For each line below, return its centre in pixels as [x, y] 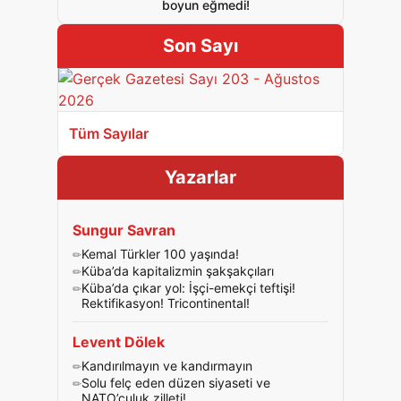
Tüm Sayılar [109, 133]
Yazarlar [200, 177]
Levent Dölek [119, 342]
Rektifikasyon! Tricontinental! [166, 303]
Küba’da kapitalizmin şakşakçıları [178, 271]
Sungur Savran [124, 230]
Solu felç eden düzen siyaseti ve [176, 383]
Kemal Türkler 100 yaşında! [160, 254]
